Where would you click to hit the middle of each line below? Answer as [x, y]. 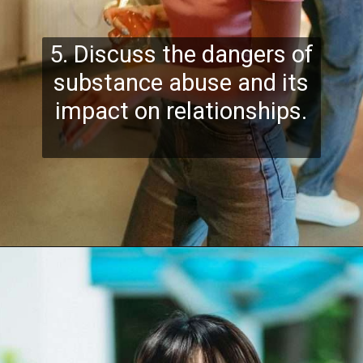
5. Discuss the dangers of [181, 55]
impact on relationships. [181, 111]
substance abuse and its [181, 83]
